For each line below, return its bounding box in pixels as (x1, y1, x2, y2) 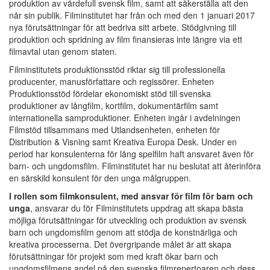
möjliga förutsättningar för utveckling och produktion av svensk (9, 213, 246, 226)
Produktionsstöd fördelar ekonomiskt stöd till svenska (9, 87, 211, 99)
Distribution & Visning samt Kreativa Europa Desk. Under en (9, 135, 237, 148)
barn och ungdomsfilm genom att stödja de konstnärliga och (9, 225, 237, 238)
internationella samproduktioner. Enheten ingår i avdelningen (9, 111, 240, 124)
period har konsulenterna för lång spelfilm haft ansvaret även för (9, 147, 254, 160)
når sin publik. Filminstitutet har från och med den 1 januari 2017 (9, 8, 255, 21)
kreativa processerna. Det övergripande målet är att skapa (9, 237, 231, 250)
